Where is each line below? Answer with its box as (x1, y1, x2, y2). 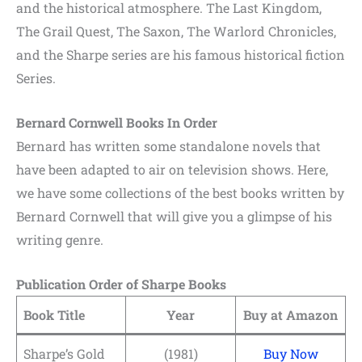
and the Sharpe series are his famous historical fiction (16, 46, 345, 64)
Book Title (23, 305, 85, 323)
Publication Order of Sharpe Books (16, 275, 226, 293)
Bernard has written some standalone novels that (16, 137, 321, 154)
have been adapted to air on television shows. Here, (16, 160, 328, 178)
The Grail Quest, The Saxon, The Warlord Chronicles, (16, 23, 336, 40)
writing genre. (16, 230, 103, 248)
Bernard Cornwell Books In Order (16, 113, 217, 131)
